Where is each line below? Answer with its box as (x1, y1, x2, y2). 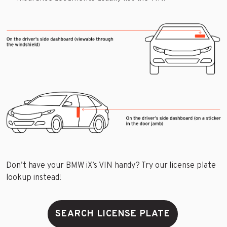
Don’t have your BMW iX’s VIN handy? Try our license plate (6, 161, 216, 171)
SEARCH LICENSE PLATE (55, 208, 170, 220)
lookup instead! (6, 173, 61, 183)
